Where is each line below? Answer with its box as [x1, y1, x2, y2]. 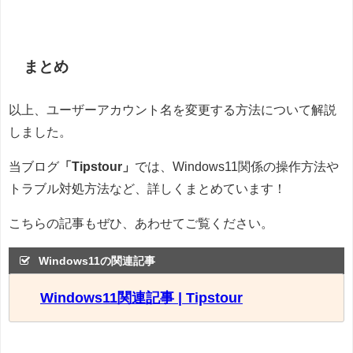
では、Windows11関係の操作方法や [135, 159, 339, 173]
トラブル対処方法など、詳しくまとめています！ [9, 181, 286, 195]
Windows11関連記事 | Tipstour [40, 290, 243, 305]
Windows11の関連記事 [39, 255, 156, 267]
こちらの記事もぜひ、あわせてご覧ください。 [9, 216, 273, 229]
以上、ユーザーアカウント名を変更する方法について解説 [9, 102, 336, 116]
